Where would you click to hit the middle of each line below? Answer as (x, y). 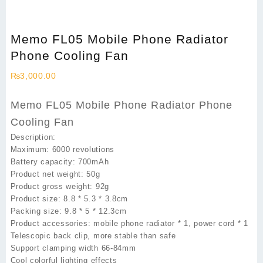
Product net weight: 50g (55, 174)
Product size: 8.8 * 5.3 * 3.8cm (69, 199)
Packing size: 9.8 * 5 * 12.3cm (68, 211)
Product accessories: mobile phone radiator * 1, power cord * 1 (129, 224)
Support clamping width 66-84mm (73, 248)
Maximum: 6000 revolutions (62, 150)
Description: (33, 137)
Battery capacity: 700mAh (60, 162)
